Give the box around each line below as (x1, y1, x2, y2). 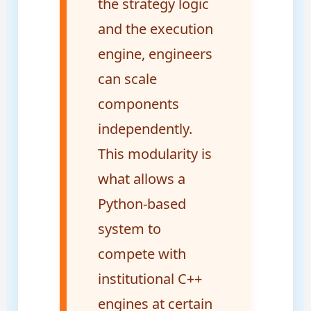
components (97, 94, 179, 114)
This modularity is (97, 144, 212, 164)
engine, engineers (97, 44, 212, 64)
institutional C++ (97, 269, 202, 289)
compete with (97, 244, 186, 264)
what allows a (97, 169, 185, 189)
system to (97, 219, 161, 239)
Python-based (97, 194, 186, 214)
